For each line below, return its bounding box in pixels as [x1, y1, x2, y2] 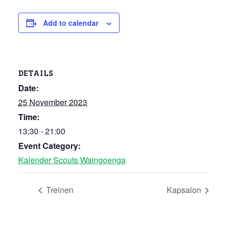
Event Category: [18, 140, 81, 152]
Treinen [44, 183, 73, 196]
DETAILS [18, 68, 54, 78]
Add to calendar [43, 18, 98, 28]
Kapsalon [167, 183, 203, 196]
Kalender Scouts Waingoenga [18, 154, 126, 166]
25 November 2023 [18, 96, 87, 108]
